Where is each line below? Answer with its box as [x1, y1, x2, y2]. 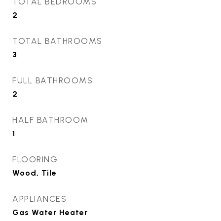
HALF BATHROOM [12, 115, 89, 125]
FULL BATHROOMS [12, 75, 93, 86]
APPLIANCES [12, 194, 67, 204]
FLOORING [12, 154, 58, 165]
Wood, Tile [12, 168, 57, 178]
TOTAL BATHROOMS [12, 36, 103, 46]
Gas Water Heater [12, 208, 88, 218]
